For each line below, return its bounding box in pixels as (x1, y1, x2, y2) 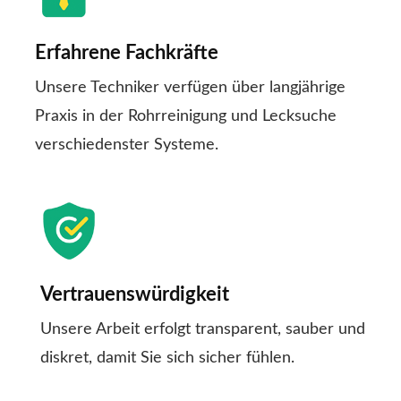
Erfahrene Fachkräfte (35, 43, 218, 64)
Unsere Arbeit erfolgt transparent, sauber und (40, 321, 365, 338)
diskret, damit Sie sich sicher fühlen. (40, 350, 294, 367)
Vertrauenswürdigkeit (40, 285, 229, 305)
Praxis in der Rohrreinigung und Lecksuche (35, 108, 337, 125)
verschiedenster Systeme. (35, 137, 218, 154)
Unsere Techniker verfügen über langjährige (35, 80, 346, 97)
